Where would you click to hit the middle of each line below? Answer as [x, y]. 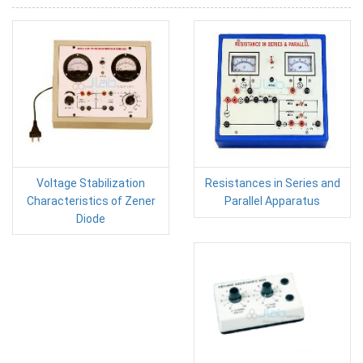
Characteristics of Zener [91, 201]
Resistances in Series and [272, 184]
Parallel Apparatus [272, 201]
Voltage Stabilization [91, 184]
